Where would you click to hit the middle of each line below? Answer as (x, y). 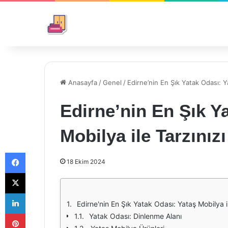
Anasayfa (82, 82)
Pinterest (39, 213)
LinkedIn (38, 193)
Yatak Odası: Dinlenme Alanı (135, 216)
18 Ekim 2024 (86, 162)
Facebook (40, 152)
